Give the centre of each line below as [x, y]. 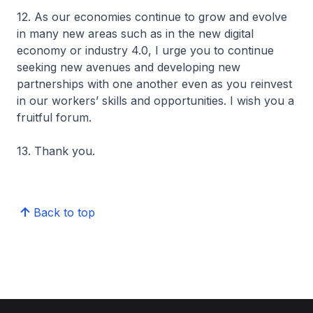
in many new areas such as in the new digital [135, 34]
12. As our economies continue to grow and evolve [152, 17]
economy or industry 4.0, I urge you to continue [145, 50]
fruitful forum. [54, 117]
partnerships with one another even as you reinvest [154, 84]
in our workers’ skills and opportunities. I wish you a [155, 101]
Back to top [64, 212]
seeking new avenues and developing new [129, 67]
